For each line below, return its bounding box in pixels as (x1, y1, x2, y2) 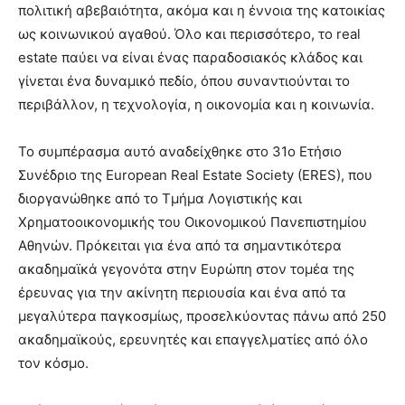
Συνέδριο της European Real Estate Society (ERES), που (18, 166, 372, 184)
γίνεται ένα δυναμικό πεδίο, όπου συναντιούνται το (18, 72, 350, 90)
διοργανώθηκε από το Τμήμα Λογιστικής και (18, 190, 302, 208)
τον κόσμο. (18, 354, 89, 372)
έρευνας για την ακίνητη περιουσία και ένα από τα (18, 284, 346, 302)
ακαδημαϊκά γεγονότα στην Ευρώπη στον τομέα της (18, 260, 354, 278)
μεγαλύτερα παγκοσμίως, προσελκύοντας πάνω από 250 (18, 307, 386, 325)
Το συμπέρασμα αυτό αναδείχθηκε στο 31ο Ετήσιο (18, 143, 342, 161)
